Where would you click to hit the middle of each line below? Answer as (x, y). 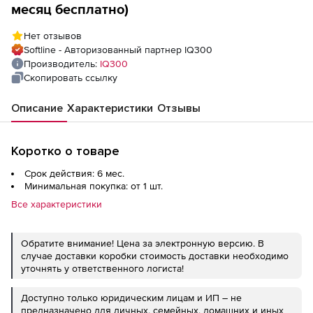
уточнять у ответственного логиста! (102, 268)
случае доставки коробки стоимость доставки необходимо (155, 256)
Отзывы (179, 108)
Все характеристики (57, 204)
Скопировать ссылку (71, 78)
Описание (37, 108)
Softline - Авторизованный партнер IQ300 (118, 50)
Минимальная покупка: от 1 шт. (94, 186)
